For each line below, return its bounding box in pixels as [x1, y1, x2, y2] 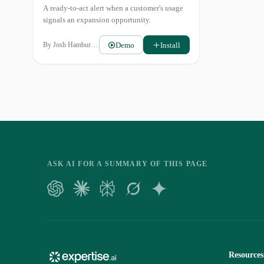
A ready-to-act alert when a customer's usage [43, 4, 183, 12]
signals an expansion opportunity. [43, 15, 151, 24]
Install [160, 40, 180, 49]
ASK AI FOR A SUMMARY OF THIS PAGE [47, 160, 208, 168]
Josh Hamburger [53, 41, 91, 49]
